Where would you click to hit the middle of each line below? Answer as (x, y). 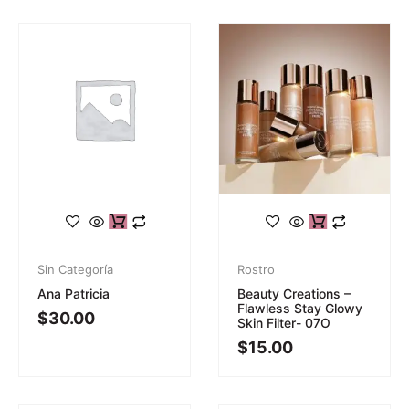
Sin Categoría (75, 269)
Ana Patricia (73, 293)
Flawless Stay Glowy (300, 308)
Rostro (256, 269)
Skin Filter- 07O (284, 322)
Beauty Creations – (294, 293)
